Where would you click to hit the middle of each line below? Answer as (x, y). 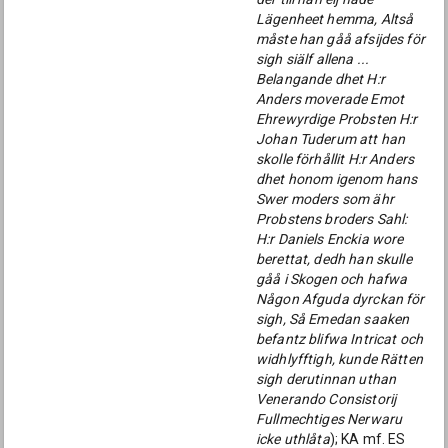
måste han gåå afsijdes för (340, 39)
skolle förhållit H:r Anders (335, 159)
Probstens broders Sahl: (332, 219)
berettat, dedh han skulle (334, 259)
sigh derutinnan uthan (326, 379)
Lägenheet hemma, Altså (335, 19)
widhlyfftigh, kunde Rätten (339, 359)
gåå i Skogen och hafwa (332, 279)
